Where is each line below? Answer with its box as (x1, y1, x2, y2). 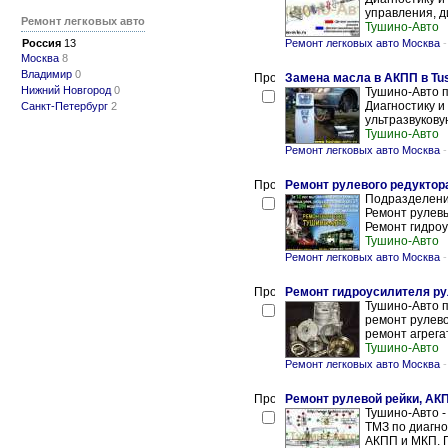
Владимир (21, 68, 72, 80)
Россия (22, 37, 61, 49)
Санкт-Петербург (21, 100, 108, 112)
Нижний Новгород (21, 84, 111, 96)
